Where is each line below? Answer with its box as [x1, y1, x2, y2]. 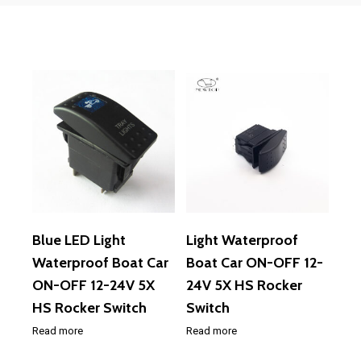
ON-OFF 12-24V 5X [32, 276, 155, 294]
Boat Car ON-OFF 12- [186, 253, 324, 272]
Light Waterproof [186, 230, 299, 249]
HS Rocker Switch [32, 298, 147, 317]
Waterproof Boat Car [32, 253, 168, 272]
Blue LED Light [32, 230, 126, 249]
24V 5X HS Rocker [186, 276, 303, 294]
